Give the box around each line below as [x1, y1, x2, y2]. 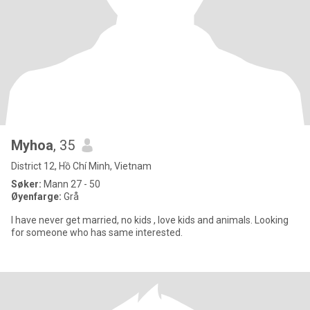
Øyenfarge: [11, 191, 64, 202]
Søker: [11, 179, 42, 190]
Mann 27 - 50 [42, 179, 100, 190]
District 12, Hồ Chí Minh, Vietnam [11, 161, 152, 172]
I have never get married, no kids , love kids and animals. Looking [11, 215, 216, 226]
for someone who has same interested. [11, 227, 185, 238]
